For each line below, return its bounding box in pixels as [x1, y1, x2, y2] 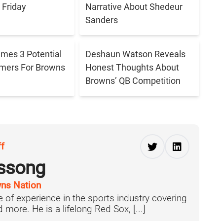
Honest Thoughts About [85, 62, 180, 73]
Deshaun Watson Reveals [85, 49, 186, 60]
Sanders [85, 14, 118, 25]
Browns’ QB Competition [85, 75, 181, 86]
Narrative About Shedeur [85, 1, 183, 12]
